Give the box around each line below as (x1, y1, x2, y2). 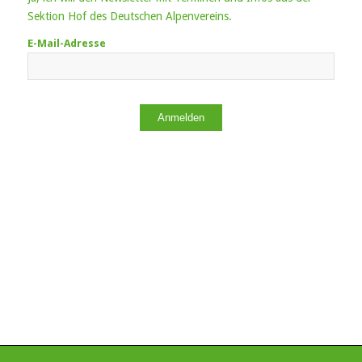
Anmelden (157, 111, 204, 124)
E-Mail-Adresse (27, 36, 106, 49)
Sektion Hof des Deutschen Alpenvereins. (27, 9, 232, 23)
